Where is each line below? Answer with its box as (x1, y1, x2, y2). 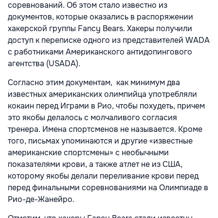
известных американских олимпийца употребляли (8, 89, 197, 100)
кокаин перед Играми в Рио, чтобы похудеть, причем (8, 101, 205, 111)
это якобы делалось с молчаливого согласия (8, 112, 177, 123)
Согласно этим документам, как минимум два (8, 77, 180, 88)
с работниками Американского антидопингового (8, 47, 192, 57)
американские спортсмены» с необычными (8, 147, 169, 158)
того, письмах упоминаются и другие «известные (8, 136, 193, 146)
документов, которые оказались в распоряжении (8, 12, 193, 22)
